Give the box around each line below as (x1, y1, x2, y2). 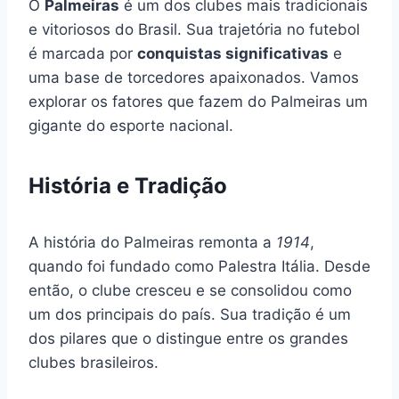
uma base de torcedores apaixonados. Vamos (28, 68, 359, 86)
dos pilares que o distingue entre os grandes (28, 329, 348, 347)
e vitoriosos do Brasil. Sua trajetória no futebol (28, 20, 360, 38)
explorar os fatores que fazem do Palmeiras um (28, 92, 368, 110)
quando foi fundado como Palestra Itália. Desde (28, 256, 370, 275)
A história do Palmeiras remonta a (28, 232, 276, 251)
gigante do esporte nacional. (28, 116, 233, 134)
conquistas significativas (137, 44, 329, 62)
